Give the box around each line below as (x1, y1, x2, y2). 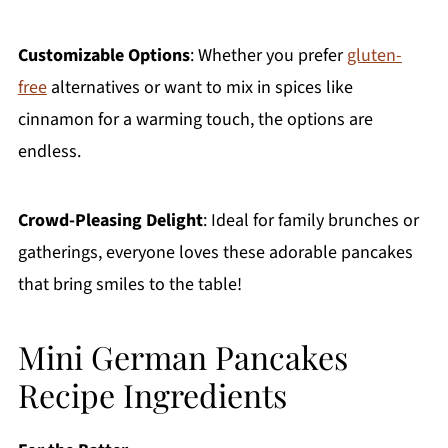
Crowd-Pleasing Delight (17, 208, 203, 234)
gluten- (346, 43, 402, 69)
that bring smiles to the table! (17, 272, 242, 298)
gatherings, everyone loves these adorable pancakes (17, 240, 413, 266)
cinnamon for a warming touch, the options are (17, 107, 373, 133)
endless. (17, 139, 81, 165)
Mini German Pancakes (17, 335, 348, 379)
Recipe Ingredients (17, 373, 287, 417)
